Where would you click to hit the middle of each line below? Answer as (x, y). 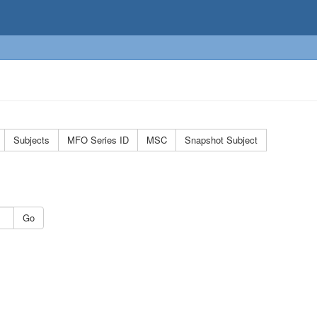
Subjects (31, 140)
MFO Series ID (98, 140)
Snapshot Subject (221, 140)
